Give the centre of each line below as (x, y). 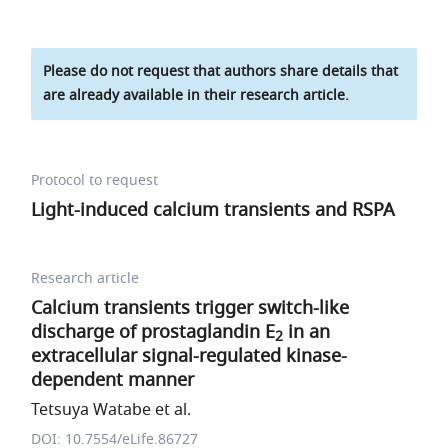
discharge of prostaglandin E (153, 332)
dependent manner (113, 380)
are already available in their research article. (196, 95)
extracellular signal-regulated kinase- (189, 356)
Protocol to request (95, 180)
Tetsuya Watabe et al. (111, 410)
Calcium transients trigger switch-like (190, 308)
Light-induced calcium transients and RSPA (213, 210)
